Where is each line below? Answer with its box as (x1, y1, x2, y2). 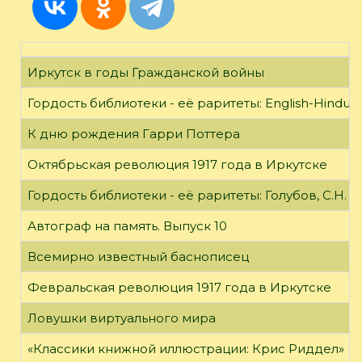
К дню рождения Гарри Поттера (27, 125, 240, 141)
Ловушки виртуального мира (27, 309, 216, 326)
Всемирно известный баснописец (27, 248, 249, 264)
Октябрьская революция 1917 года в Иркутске (27, 156, 327, 172)
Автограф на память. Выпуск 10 (27, 217, 227, 234)
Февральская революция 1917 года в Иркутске (27, 279, 331, 295)
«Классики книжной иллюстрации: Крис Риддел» (27, 340, 344, 356)
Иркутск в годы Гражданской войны (27, 64, 264, 80)
